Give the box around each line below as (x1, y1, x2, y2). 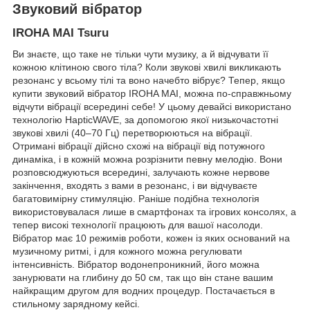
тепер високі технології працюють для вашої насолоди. (12, 219, 263, 231)
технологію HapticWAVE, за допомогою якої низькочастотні (12, 114, 278, 126)
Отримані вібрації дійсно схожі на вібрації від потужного (12, 140, 265, 152)
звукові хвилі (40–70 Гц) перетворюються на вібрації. (12, 127, 253, 139)
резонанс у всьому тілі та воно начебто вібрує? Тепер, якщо (12, 75, 285, 86)
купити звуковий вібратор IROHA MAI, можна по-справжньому (12, 88, 291, 100)
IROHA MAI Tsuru (12, 26, 109, 40)
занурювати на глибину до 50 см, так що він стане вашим (12, 272, 273, 284)
